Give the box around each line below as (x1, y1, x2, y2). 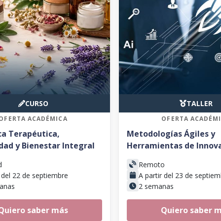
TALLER (186, 99, 213, 108)
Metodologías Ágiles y (127, 128, 215, 139)
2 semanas (139, 181, 174, 191)
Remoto (139, 159, 165, 169)
